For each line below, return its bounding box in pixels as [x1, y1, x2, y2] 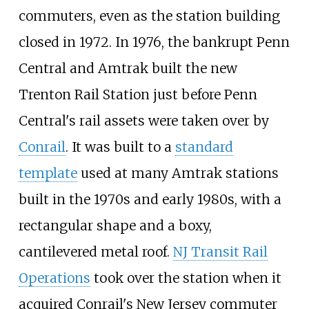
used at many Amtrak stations [77, 164, 279, 181]
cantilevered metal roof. [18, 243, 173, 260]
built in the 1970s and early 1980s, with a [18, 190, 281, 208]
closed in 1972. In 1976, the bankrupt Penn [18, 33, 290, 50]
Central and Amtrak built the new [18, 59, 237, 77]
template [18, 164, 77, 181]
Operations [18, 269, 90, 286]
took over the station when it [90, 269, 281, 286]
